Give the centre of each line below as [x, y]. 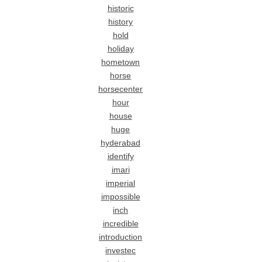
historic [120, 8]
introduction [121, 237]
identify [120, 156]
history [121, 22]
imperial [121, 183]
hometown [121, 62]
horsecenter [121, 89]
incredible [120, 223]
